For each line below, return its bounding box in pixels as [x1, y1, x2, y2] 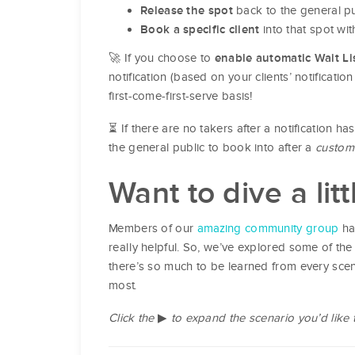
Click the [109, 310, 155, 325]
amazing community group [197, 220, 339, 235]
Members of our [109, 220, 197, 235]
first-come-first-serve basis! [109, 88, 253, 103]
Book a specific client [140, 22, 260, 36]
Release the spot [140, 3, 233, 17]
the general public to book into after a [109, 139, 316, 155]
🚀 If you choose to [109, 50, 215, 65]
